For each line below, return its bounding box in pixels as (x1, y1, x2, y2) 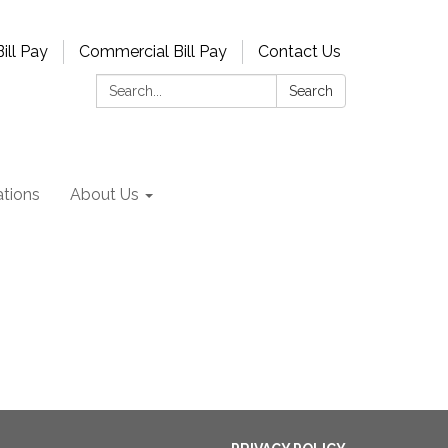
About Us (70, 185, 139, 204)
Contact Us (258, 42, 341, 61)
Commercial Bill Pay (79, 42, 227, 61)
